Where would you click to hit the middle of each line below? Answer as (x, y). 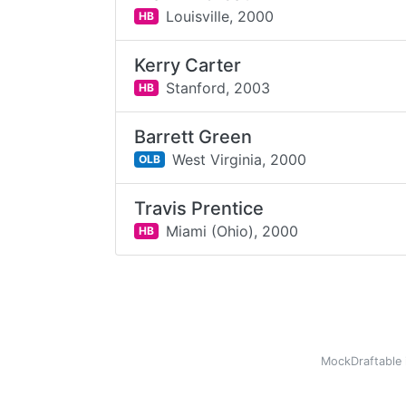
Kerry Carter (188, 65)
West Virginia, (218, 159)
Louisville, (199, 16)
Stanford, (197, 87)
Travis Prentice (199, 208)
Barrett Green (193, 137)
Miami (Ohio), (211, 231)
